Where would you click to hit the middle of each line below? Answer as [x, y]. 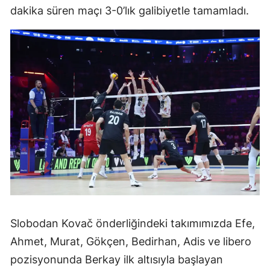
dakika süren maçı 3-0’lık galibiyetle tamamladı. [130, 10]
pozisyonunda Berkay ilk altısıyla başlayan [117, 260]
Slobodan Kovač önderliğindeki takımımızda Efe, [133, 224]
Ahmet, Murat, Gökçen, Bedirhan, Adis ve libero [131, 242]
